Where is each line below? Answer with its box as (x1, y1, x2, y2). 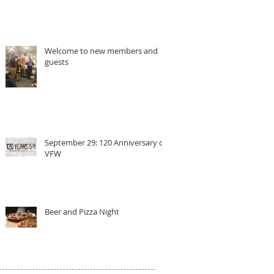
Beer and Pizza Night (45, 206, 119, 217)
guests (45, 56, 68, 67)
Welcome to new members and (45, 45, 158, 56)
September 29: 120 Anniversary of (45, 136, 166, 148)
